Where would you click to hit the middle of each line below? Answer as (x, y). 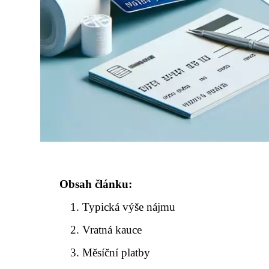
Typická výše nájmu (129, 207)
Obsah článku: (96, 184)
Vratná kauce (112, 230)
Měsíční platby (116, 252)
